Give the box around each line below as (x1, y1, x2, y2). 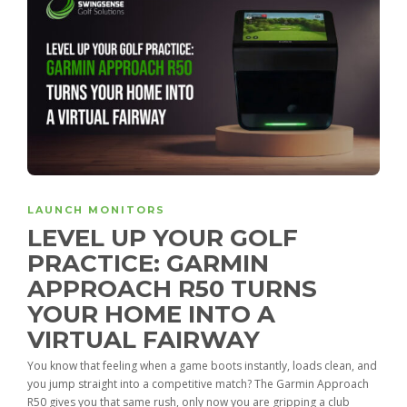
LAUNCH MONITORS (27, 203, 165, 217)
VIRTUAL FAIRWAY (27, 325, 266, 355)
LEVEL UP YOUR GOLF (27, 223, 298, 253)
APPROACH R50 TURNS (27, 274, 317, 304)
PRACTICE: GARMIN (27, 249, 269, 279)
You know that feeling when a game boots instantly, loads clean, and (27, 358, 377, 374)
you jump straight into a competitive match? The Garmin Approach (27, 376, 369, 392)
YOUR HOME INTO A (27, 300, 275, 330)
